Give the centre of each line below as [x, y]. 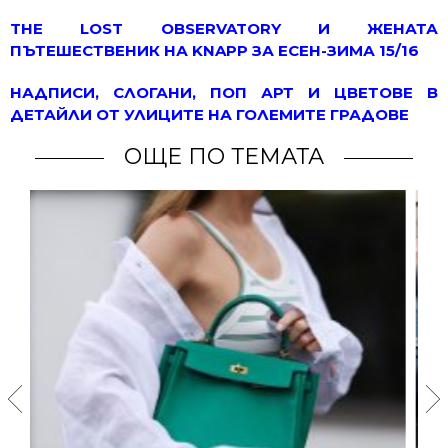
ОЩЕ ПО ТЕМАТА [224, 157]
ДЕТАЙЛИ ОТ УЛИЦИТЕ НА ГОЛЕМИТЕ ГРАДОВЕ [209, 115]
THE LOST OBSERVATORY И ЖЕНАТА [224, 29]
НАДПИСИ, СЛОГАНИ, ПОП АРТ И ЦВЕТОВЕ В [224, 93]
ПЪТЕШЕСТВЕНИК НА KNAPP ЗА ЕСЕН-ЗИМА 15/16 [214, 51]
